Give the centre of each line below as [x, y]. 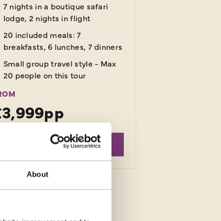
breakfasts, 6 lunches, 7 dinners [63, 47]
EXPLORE [58, 145]
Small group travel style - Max [60, 63]
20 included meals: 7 [42, 35]
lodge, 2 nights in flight [47, 18]
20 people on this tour [45, 75]
